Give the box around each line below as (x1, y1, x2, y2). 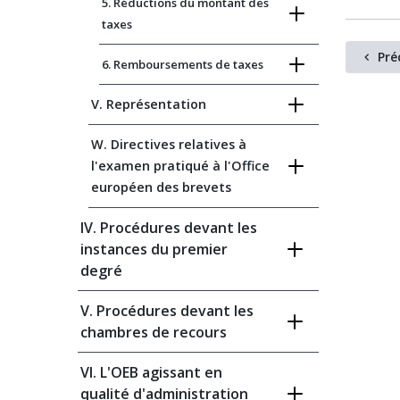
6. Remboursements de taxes (102, 56, 263, 72)
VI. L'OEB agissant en (80, 362, 222, 382)
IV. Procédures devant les (80, 218, 257, 237)
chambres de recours (80, 322, 227, 342)
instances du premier (80, 239, 228, 259)
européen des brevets (91, 179, 231, 196)
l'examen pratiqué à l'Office (91, 157, 270, 174)
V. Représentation (91, 96, 206, 112)
